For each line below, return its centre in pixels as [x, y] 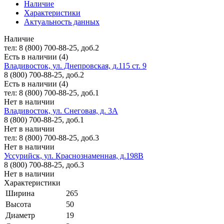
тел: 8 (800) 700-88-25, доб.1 [51, 92]
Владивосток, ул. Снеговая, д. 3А [61, 110]
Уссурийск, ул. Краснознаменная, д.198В [74, 155]
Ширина [20, 193]
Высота [18, 204]
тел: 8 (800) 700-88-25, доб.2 [51, 47]
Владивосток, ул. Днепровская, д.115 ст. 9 [75, 65]
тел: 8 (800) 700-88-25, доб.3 [51, 137]
